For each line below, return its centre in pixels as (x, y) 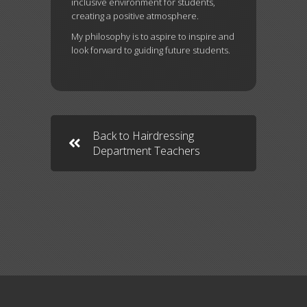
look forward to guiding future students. (151, 50)
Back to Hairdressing (143, 136)
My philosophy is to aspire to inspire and (153, 36)
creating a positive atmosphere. (135, 16)
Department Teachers (146, 151)
